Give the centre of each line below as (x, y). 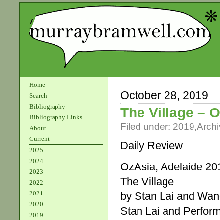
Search (38, 96)
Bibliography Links (56, 117)
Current (40, 139)
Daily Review (151, 146)
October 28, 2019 (164, 96)
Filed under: (147, 126)
